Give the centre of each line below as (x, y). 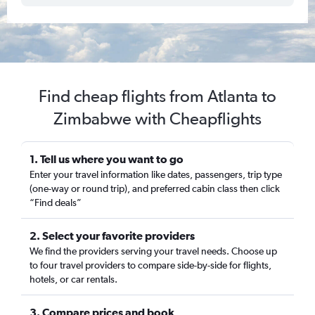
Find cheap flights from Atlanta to (157, 96)
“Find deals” (56, 202)
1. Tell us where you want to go (107, 159)
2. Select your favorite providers (112, 236)
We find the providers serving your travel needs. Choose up (153, 251)
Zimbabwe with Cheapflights (157, 118)
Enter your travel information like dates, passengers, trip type (156, 174)
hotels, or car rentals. (73, 279)
